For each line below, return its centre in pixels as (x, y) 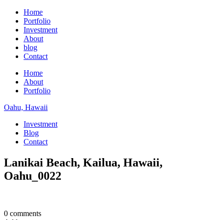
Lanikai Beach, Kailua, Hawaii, (83, 162)
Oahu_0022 (33, 176)
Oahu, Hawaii (26, 107)
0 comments (23, 213)
